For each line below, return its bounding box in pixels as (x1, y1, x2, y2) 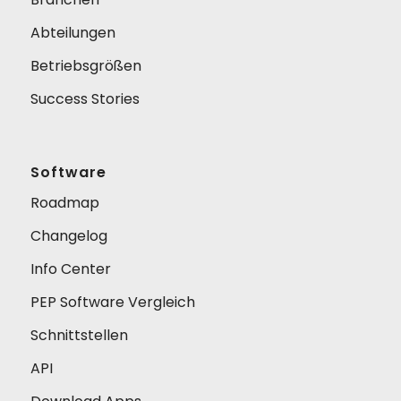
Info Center (30, 258, 111, 279)
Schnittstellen (30, 324, 128, 346)
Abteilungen (30, 22, 115, 44)
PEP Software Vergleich (30, 291, 195, 312)
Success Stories (30, 89, 140, 110)
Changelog (30, 225, 107, 246)
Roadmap (30, 192, 99, 213)
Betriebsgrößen (30, 55, 141, 77)
